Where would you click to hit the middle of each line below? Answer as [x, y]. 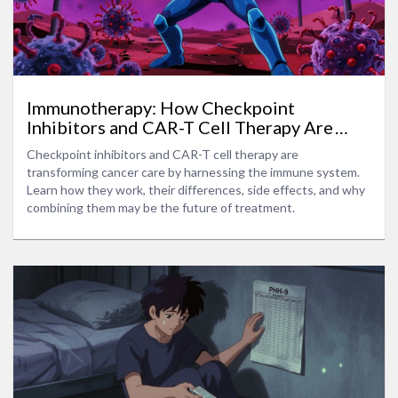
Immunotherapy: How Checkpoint [161, 107]
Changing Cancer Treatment [138, 146]
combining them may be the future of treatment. [161, 207]
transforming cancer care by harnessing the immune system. [193, 171]
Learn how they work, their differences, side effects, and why [196, 189]
